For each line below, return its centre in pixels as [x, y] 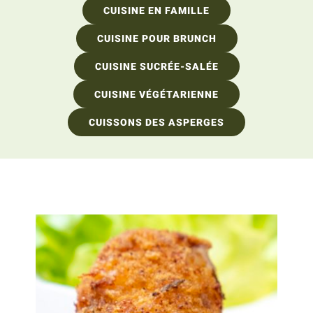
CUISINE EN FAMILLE [156, 10]
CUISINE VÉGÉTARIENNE [156, 94]
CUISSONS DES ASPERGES [156, 122]
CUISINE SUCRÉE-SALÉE [156, 66]
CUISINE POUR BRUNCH [156, 38]
